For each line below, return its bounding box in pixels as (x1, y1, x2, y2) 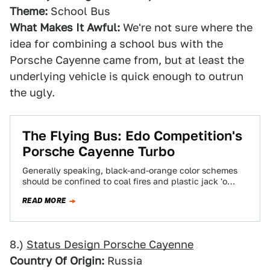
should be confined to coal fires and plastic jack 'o (22, 177, 227, 186)
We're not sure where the (120, 21, 253, 34)
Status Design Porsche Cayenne (27, 238, 193, 251)
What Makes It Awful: (10, 21, 120, 34)
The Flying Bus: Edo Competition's (22, 128, 242, 143)
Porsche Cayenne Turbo (22, 143, 175, 159)
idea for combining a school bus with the (10, 37, 223, 50)
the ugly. (10, 86, 55, 99)
